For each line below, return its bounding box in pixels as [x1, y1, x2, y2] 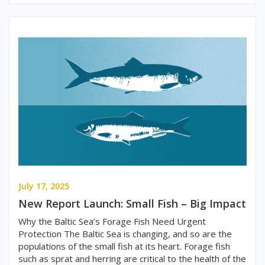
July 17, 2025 [18, 180, 69, 192]
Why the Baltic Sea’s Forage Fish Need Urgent [18, 215, 206, 228]
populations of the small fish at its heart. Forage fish [18, 240, 230, 253]
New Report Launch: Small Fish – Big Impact [18, 196, 246, 211]
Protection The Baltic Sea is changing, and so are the [18, 228, 232, 240]
